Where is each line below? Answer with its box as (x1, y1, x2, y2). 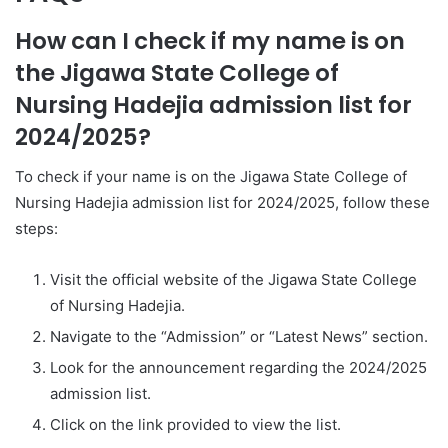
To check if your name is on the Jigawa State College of (15, 167, 407, 186)
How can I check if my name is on (15, 24, 405, 57)
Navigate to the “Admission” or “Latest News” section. (50, 327, 428, 346)
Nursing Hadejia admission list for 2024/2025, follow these (15, 193, 430, 212)
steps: (15, 219, 58, 238)
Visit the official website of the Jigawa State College (50, 270, 417, 289)
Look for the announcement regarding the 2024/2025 (50, 358, 427, 377)
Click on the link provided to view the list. (50, 415, 341, 434)
